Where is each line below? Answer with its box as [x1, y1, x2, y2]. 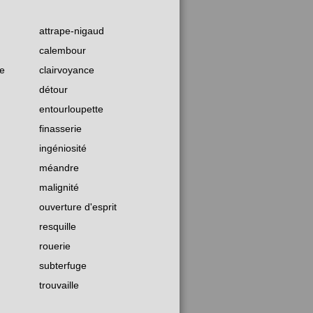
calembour [39, 45, 86, 57]
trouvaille [39, 279, 79, 291]
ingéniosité [39, 143, 87, 154]
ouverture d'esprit [39, 201, 117, 213]
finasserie [39, 123, 82, 135]
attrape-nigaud [39, 25, 104, 37]
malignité [39, 182, 79, 194]
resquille [39, 221, 76, 233]
